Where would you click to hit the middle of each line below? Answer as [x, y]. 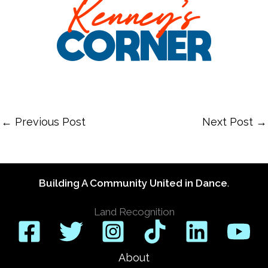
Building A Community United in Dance [133, 183]
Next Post [229, 122]
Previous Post [49, 122]
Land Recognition [134, 212]
